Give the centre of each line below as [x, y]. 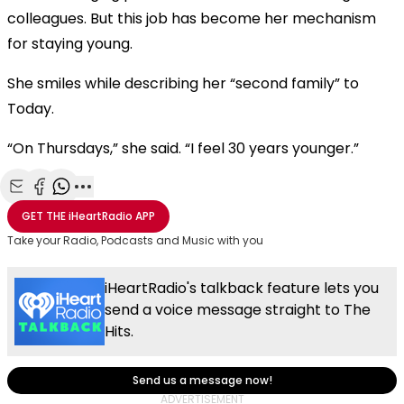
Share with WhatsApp [133, 206]
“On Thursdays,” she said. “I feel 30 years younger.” [183, 148]
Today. [31, 108]
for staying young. [70, 43]
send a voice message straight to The [238, 309]
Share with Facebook [109, 206]
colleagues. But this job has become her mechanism [192, 18]
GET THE [44, 216]
